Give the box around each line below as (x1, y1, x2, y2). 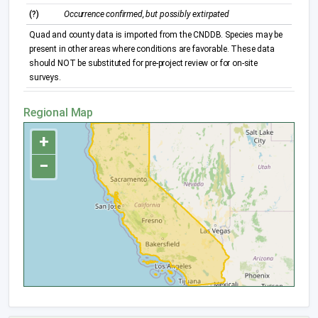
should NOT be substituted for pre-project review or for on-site (29, 58, 258, 68)
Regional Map (23, 106, 94, 119)
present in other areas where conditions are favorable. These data (29, 44, 275, 54)
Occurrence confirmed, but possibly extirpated (64, 9, 229, 19)
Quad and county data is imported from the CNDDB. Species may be (29, 30, 283, 40)
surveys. (29, 72, 61, 82)
